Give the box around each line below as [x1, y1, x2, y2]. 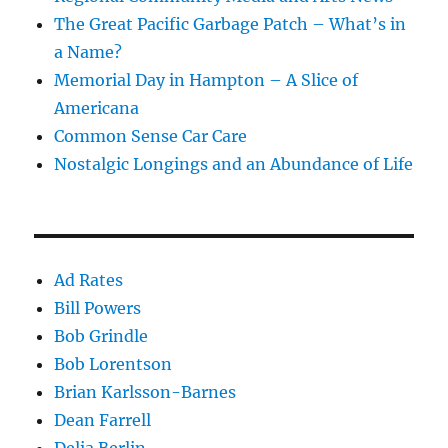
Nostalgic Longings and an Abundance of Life [54, 153, 414, 174]
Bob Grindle [54, 325, 149, 346]
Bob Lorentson [54, 353, 173, 374]
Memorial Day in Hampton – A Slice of [54, 69, 359, 90]
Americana [54, 97, 140, 118]
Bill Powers [54, 297, 142, 318]
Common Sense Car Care [54, 125, 248, 146]
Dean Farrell [54, 409, 152, 430]
